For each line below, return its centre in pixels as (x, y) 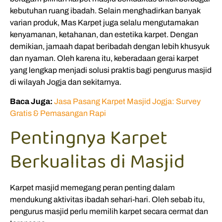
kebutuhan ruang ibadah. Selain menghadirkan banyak (105, 11)
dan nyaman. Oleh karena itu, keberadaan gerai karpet (104, 58)
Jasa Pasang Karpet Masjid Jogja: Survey (127, 101)
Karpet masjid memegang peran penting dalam (92, 187)
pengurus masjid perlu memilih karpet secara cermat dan (109, 211)
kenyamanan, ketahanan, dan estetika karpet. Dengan (104, 35)
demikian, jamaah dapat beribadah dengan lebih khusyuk (110, 47)
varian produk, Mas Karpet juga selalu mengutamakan (104, 23)
